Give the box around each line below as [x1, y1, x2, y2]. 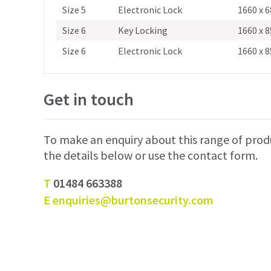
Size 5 [62, 3, 86, 16]
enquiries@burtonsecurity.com [53, 192, 214, 207]
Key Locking [117, 24, 168, 36]
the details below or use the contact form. [44, 147, 258, 163]
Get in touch [44, 88, 134, 110]
